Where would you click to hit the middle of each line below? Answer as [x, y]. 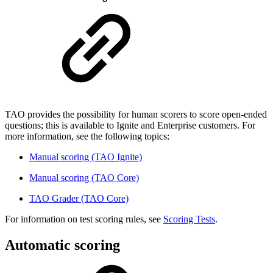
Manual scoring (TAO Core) [84, 178]
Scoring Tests [189, 219]
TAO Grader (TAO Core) [79, 199]
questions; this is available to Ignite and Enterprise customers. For [130, 126]
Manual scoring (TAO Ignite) [86, 157]
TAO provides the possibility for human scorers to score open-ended [136, 115]
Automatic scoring [62, 245]
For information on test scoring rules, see [84, 219]
